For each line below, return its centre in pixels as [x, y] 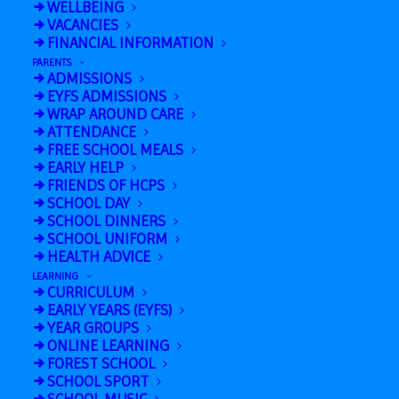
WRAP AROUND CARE [115, 114]
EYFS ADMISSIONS [107, 96]
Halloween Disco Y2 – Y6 [147, 46]
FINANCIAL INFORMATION [130, 43]
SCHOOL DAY [89, 203]
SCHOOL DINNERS [106, 221]
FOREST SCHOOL [101, 363]
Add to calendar [123, 273]
